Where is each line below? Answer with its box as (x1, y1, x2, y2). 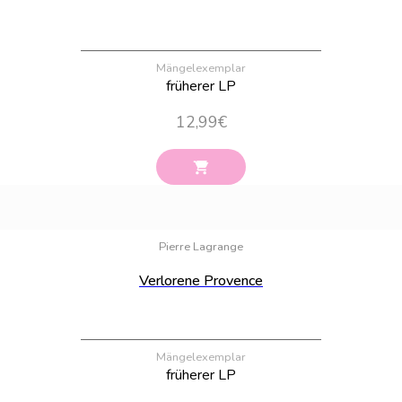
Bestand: (345, 213, 381, 225)
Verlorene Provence (139, 270, 263, 291)
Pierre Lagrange (159, 238, 243, 255)
